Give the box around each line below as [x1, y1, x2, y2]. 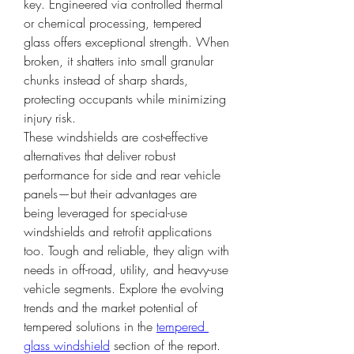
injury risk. [24, 109, 76, 126]
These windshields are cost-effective [24, 128, 208, 145]
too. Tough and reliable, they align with [24, 242, 229, 259]
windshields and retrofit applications [24, 223, 212, 240]
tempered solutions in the [24, 318, 156, 335]
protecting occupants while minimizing [24, 90, 226, 107]
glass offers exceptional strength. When [24, 33, 229, 51]
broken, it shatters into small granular [24, 52, 213, 70]
